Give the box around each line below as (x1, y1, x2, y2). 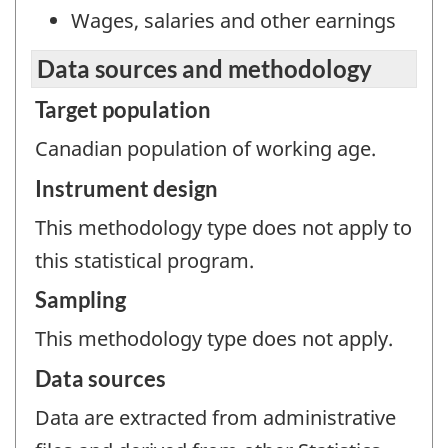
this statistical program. (35, 246, 254, 274)
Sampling (35, 286, 126, 314)
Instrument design (35, 174, 218, 202)
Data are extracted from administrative (35, 403, 396, 431)
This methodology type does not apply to (35, 213, 412, 241)
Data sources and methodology (37, 54, 372, 84)
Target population (35, 96, 211, 124)
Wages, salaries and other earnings (71, 6, 396, 34)
